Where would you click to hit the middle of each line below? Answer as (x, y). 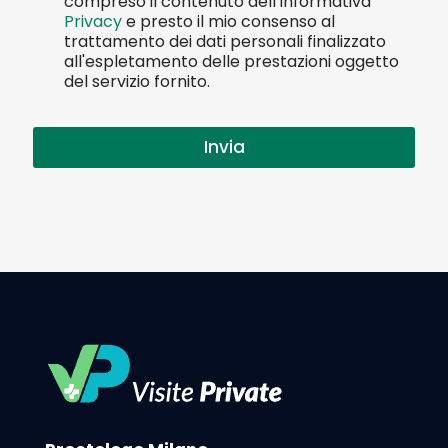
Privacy (93, 21)
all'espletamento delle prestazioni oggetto (231, 61)
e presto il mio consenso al (228, 21)
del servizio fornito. (137, 81)
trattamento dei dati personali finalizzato (225, 41)
